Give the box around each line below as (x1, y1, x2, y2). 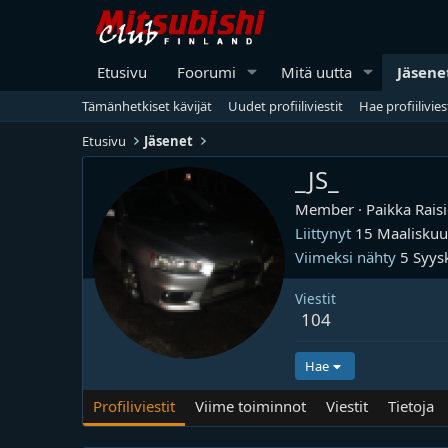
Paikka (362, 199, 415, 219)
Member (295, 199, 354, 219)
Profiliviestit (93, 396, 175, 416)
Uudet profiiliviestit (228, 96, 343, 115)
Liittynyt (295, 223, 351, 243)
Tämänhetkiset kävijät (82, 96, 212, 115)
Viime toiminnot (195, 396, 306, 416)
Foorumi (177, 61, 236, 82)
